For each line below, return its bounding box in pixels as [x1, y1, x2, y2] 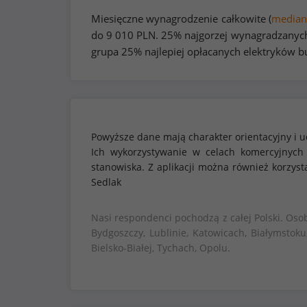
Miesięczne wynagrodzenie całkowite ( [91, 12, 271, 25]
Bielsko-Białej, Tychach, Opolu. [91, 241, 230, 254]
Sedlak [91, 175, 121, 188]
